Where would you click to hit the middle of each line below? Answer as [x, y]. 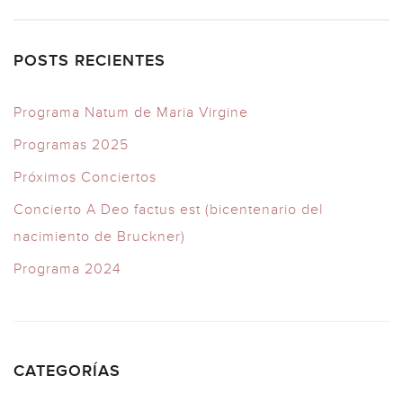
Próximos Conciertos [85, 177]
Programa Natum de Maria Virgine [131, 112]
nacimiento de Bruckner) [99, 237]
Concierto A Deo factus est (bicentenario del [168, 210]
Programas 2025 [71, 145]
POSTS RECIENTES [90, 61]
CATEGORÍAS [67, 371]
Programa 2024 [67, 269]
